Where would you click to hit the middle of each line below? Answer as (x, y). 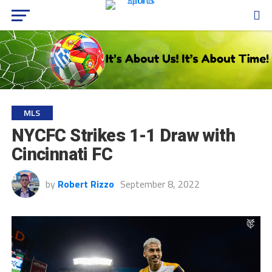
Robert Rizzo (86, 184)
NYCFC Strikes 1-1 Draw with (123, 135)
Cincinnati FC (62, 154)
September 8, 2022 (160, 184)
